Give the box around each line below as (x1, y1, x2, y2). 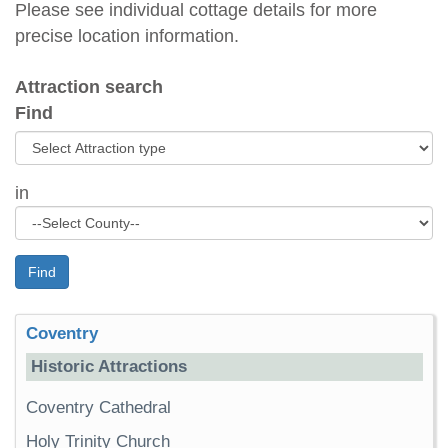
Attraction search (15, 77, 163, 97)
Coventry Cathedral (26, 398, 171, 417)
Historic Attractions (31, 357, 187, 376)
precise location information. (15, 26, 239, 46)
